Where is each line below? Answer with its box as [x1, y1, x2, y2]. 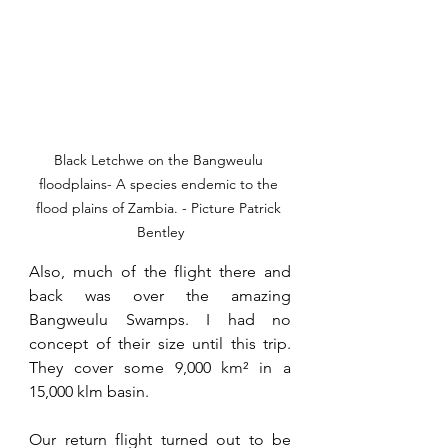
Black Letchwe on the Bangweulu [53, 150, 267, 169]
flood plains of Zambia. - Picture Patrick [35, 198, 285, 217]
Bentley [136, 222, 184, 241]
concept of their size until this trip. [29, 333, 291, 353]
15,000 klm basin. [29, 381, 153, 401]
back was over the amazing [29, 285, 291, 305]
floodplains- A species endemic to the [38, 174, 282, 193]
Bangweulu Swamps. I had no [29, 309, 291, 329]
